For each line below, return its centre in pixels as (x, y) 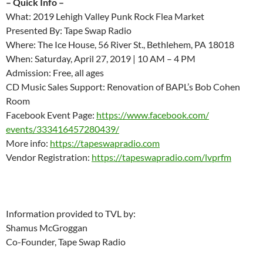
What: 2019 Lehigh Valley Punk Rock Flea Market (105, 16)
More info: (28, 143)
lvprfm (218, 157)
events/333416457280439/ (63, 129)
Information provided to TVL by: (71, 214)
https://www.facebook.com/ (153, 115)
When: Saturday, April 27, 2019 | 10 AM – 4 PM (101, 59)
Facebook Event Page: (51, 115)
